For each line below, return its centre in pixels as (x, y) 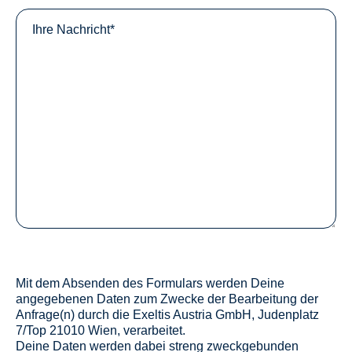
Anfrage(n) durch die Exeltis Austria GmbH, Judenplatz (167, 315)
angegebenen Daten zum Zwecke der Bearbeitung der (167, 299)
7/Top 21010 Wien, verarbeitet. (101, 330)
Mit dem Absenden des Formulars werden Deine (150, 283)
